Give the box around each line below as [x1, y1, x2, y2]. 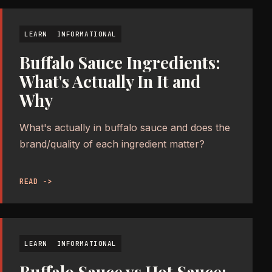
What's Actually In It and [19, 70, 200, 93]
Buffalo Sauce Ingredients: [19, 52, 220, 74]
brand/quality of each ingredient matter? [19, 138, 205, 151]
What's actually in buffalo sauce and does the [19, 121, 230, 134]
